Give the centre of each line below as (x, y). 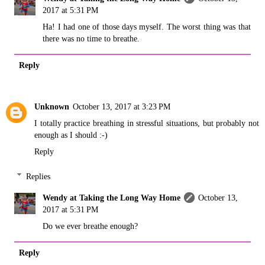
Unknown (52, 106)
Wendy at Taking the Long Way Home (112, 197)
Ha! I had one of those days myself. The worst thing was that (147, 26)
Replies (38, 176)
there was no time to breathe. (91, 38)
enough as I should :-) (71, 135)
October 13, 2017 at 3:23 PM (122, 106)
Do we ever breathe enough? (91, 226)
